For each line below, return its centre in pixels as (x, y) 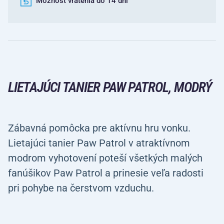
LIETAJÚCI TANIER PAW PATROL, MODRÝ (110, 87)
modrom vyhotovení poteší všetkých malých (105, 158)
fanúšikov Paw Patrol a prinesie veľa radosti (106, 173)
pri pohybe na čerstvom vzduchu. (81, 188)
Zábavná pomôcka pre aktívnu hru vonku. (99, 128)
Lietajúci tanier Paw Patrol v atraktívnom (99, 143)
